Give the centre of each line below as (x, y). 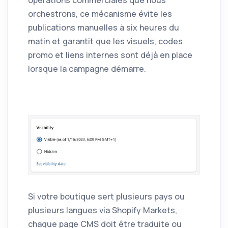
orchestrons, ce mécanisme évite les (100, 14)
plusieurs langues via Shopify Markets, (103, 210)
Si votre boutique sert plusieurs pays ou (106, 197)
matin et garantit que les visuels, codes (105, 41)
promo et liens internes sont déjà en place (110, 55)
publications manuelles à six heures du (104, 28)
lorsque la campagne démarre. (87, 69)
